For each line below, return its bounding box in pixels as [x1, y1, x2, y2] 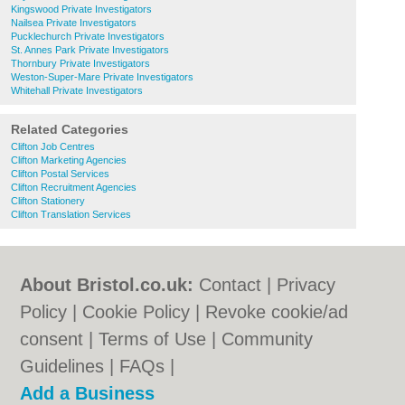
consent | [20, 329, 99, 349]
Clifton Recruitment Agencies [11, 182, 137, 193]
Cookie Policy [82, 302, 191, 322]
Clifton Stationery [11, 195, 85, 206]
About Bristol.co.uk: [20, 275, 194, 295]
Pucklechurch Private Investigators [11, 31, 165, 42]
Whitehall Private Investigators [11, 85, 143, 96]
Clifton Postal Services [11, 168, 109, 179]
